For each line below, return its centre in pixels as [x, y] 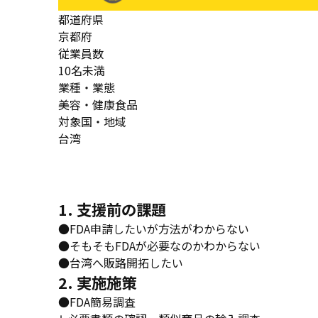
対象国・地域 [92, 122]
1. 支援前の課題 [112, 209]
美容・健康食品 [98, 105]
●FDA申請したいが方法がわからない [154, 229]
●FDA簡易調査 [97, 302]
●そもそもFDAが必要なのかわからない [159, 246]
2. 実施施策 [97, 283]
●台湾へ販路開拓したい [121, 263]
